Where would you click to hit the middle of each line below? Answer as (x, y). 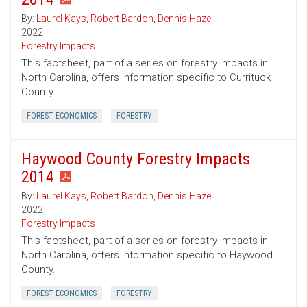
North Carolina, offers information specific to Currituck (146, 78)
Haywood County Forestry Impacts (136, 159)
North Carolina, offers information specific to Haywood (147, 255)
